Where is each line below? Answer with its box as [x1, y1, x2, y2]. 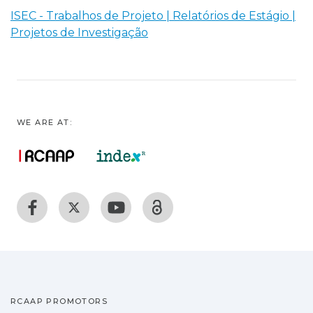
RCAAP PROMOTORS [10, 296, 108, 306]
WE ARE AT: [17, 117, 72, 127]
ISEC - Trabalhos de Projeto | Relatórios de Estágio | [10, 8, 296, 22]
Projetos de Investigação [10, 25, 148, 39]
